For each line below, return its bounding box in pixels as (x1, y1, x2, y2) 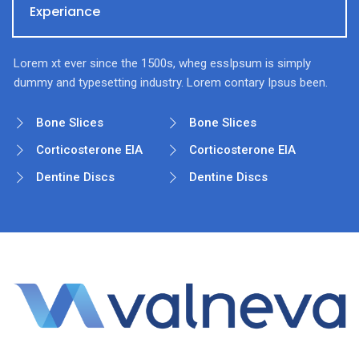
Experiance (30, 2, 100, 21)
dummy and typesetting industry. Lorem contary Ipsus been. (14, 75, 328, 90)
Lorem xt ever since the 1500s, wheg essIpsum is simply (14, 55, 311, 71)
